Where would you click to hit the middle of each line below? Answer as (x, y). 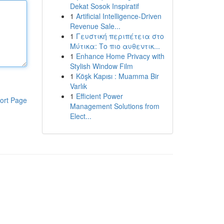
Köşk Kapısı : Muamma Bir (117, 76)
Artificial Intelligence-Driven (118, 16)
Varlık (78, 86)
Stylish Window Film (101, 66)
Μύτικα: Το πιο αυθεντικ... (115, 46)
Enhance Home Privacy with (120, 56)
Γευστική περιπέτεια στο (120, 36)
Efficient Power (99, 96)
